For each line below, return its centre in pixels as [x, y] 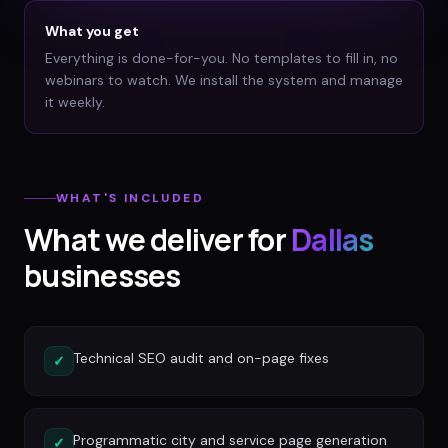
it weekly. [75, 101]
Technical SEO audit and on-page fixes [201, 358]
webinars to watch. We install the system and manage [224, 79]
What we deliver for [155, 240]
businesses [102, 276]
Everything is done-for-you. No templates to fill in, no [221, 57]
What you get [92, 30]
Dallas [332, 240]
